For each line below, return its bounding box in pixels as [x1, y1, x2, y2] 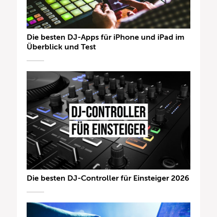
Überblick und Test [27, 43, 96, 52]
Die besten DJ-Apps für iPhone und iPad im [27, 33, 185, 42]
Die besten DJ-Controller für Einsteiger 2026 [27, 173, 189, 183]
